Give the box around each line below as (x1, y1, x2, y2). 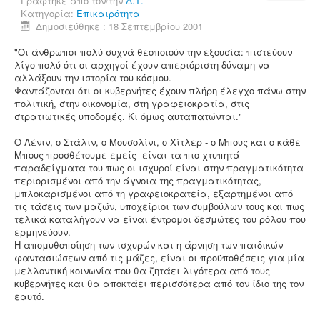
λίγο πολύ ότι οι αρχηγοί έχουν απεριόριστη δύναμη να (14, 58, 270, 71)
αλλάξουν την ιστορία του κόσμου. (14, 71, 171, 84)
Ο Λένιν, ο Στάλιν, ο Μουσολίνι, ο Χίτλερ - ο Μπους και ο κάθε (14, 135, 301, 149)
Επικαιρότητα (76, 6, 140, 20)
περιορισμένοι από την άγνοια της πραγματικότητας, (14, 174, 261, 187)
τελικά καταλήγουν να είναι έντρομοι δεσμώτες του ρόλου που (14, 212, 306, 226)
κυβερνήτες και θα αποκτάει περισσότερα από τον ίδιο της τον (14, 276, 304, 290)
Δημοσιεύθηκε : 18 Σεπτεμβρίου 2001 (36, 19, 204, 33)
